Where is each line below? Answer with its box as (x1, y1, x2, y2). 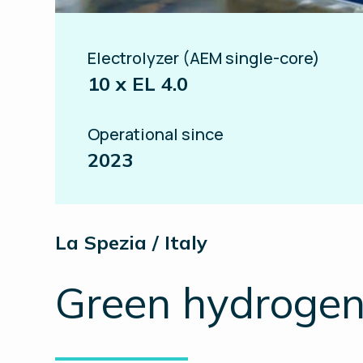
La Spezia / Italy (55, 229, 207, 254)
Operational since (88, 122, 224, 145)
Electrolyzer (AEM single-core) (88, 46, 320, 69)
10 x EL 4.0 (88, 70, 188, 96)
